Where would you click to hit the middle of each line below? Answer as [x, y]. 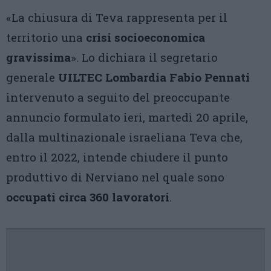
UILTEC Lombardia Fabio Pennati [154, 77]
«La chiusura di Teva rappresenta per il [117, 17]
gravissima [38, 57]
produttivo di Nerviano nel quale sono [115, 177]
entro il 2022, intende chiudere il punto [117, 157]
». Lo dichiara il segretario [144, 57]
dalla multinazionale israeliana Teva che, [124, 137]
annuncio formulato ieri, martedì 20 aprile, [127, 117]
